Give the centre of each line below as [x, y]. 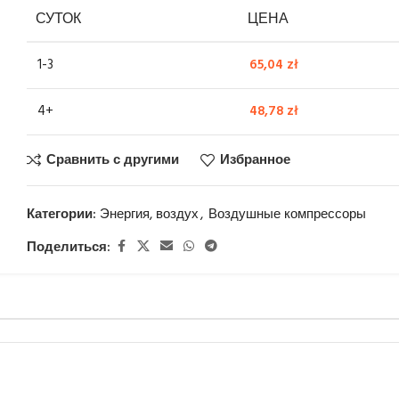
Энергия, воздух [150, 215]
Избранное [256, 160]
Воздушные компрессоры [288, 215]
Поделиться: [69, 247]
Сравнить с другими [113, 160]
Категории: [62, 215]
